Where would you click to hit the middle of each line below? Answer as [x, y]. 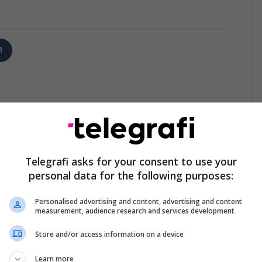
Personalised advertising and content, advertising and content [139, 201]
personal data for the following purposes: [131, 175]
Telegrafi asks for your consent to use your [131, 161]
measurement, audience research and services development [135, 211]
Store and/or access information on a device [109, 234]
